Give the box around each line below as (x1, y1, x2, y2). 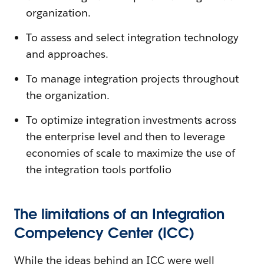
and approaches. (26, 47, 108, 61)
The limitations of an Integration (14, 205, 225, 223)
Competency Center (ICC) (14, 224, 194, 242)
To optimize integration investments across (26, 113, 237, 127)
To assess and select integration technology (26, 31, 239, 44)
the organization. (26, 88, 110, 102)
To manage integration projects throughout (26, 72, 239, 85)
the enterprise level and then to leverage (26, 130, 226, 143)
